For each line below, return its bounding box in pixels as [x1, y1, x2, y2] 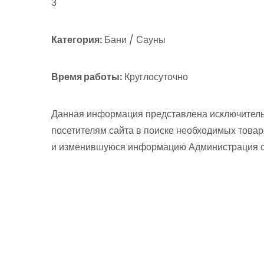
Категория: [51, 33, 102, 47]
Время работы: [51, 70, 122, 84]
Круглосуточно [122, 70, 188, 84]
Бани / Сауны [102, 33, 166, 47]
